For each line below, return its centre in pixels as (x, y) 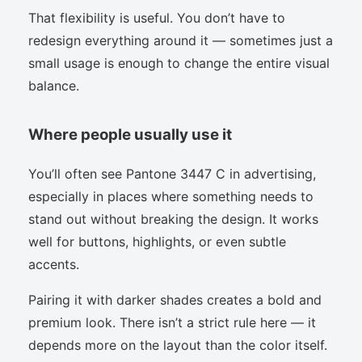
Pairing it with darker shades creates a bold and (175, 300)
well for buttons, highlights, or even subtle (157, 242)
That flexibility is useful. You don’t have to (157, 17)
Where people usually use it (130, 134)
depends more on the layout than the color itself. (178, 345)
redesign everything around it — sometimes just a (181, 40)
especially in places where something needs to (171, 197)
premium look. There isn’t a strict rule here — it (172, 323)
